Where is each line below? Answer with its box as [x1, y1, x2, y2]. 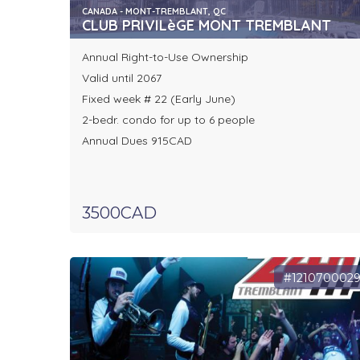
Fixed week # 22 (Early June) [82, 92, 235, 107]
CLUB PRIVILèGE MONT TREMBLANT [82, 16, 331, 35]
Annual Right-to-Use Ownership [82, 50, 248, 65]
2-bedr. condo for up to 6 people [82, 112, 255, 128]
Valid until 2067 [82, 71, 162, 86]
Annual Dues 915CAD [82, 133, 192, 149]
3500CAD [82, 203, 157, 223]
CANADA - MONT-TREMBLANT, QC [82, 6, 226, 18]
